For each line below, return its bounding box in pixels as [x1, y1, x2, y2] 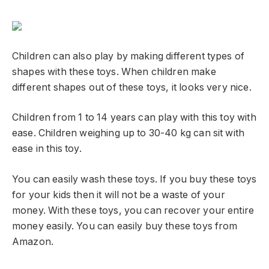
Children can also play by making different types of [12, 50, 245, 62]
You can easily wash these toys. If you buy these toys [12, 173, 257, 185]
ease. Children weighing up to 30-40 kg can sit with [12, 127, 245, 139]
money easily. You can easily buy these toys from [12, 220, 238, 232]
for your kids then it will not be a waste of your [12, 189, 225, 201]
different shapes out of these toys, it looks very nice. [12, 81, 252, 93]
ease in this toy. [12, 143, 82, 155]
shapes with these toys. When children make [12, 65, 216, 77]
